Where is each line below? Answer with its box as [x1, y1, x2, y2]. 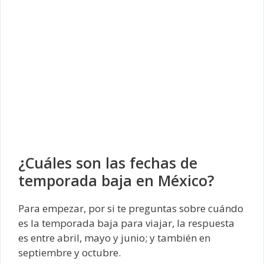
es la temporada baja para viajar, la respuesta [18, 216, 235, 230]
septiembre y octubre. [18, 245, 121, 259]
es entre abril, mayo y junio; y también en [18, 230, 210, 245]
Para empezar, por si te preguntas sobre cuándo [18, 201, 243, 215]
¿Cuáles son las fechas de [18, 152, 197, 173]
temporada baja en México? [18, 170, 214, 190]
